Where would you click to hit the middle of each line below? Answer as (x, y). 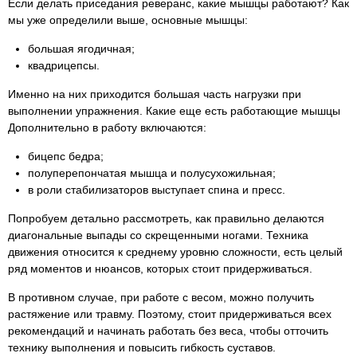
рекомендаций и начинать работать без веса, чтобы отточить (168, 331)
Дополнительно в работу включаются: (107, 127)
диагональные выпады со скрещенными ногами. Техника (158, 235)
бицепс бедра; (66, 156)
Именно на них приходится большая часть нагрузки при (155, 94)
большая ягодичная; (81, 49)
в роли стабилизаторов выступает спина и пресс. (157, 190)
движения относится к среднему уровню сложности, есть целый (175, 252)
